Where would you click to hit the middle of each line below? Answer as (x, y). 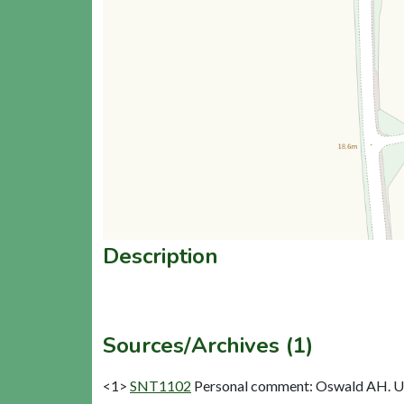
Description (161, 256)
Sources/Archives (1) (208, 345)
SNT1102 (161, 385)
